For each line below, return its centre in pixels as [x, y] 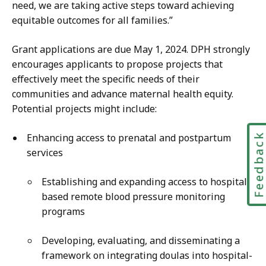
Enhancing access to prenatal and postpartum [129, 137]
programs [66, 211]
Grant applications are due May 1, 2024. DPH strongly [131, 49]
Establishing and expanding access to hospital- [146, 181]
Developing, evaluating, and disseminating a [141, 240]
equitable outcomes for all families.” [95, 20]
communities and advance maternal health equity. [123, 94]
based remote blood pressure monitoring [133, 196]
